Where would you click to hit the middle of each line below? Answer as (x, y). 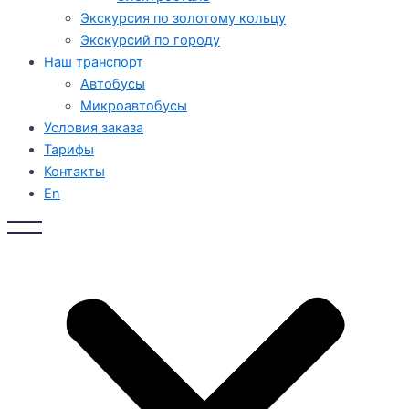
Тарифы (69, 150)
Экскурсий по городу (150, 41)
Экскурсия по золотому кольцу (183, 19)
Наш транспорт (94, 63)
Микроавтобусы (134, 106)
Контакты (74, 172)
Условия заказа (94, 128)
